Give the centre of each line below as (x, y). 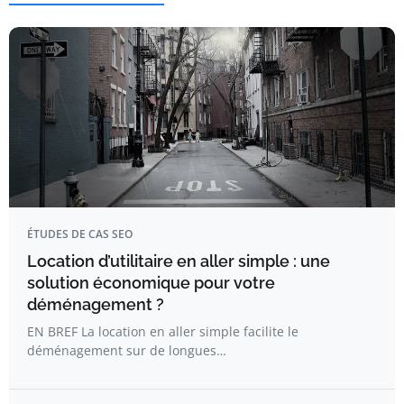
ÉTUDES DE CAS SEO (80, 234)
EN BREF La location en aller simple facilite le (163, 331)
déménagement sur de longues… (127, 350)
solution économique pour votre (151, 282)
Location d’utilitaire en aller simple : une (179, 261)
